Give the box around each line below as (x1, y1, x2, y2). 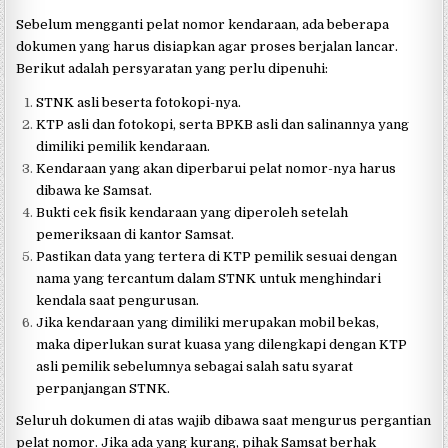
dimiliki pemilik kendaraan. (36, 139, 211, 155)
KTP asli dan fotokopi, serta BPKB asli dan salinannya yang (36, 117, 410, 133)
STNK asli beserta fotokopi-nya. (36, 95, 242, 111)
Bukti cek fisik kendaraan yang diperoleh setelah (36, 205, 349, 221)
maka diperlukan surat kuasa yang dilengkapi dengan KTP (36, 337, 408, 353)
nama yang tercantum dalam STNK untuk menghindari (36, 271, 382, 287)
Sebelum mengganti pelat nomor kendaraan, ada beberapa (16, 17, 390, 33)
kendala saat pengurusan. (36, 293, 200, 309)
